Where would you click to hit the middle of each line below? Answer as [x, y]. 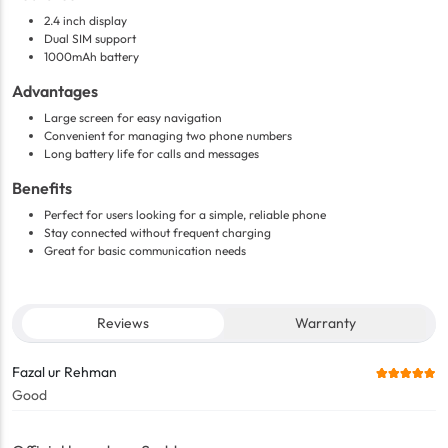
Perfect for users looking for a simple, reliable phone [185, 215]
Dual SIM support [90, 39]
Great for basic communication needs [145, 251]
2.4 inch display [85, 21]
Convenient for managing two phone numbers [168, 136]
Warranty [325, 323]
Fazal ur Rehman [64, 371]
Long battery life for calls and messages [151, 154]
